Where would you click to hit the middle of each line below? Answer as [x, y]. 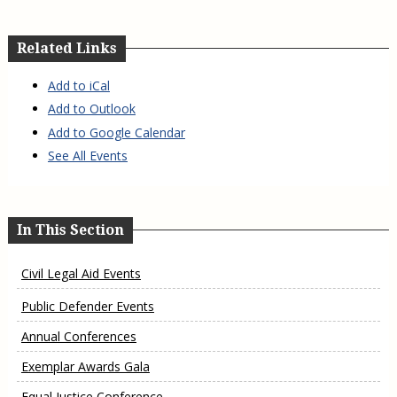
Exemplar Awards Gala [85, 367]
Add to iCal [78, 85]
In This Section [70, 230]
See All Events [87, 156]
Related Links [66, 48]
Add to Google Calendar [116, 132]
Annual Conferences [78, 337]
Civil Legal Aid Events [81, 274]
